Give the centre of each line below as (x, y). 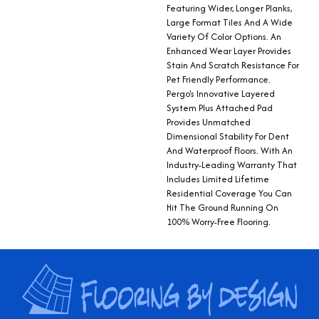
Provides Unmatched (209, 122)
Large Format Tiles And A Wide (230, 22)
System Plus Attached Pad (220, 108)
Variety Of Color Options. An (224, 36)
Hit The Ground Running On (223, 207)
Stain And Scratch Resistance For (233, 65)
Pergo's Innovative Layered (221, 93)
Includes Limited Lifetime (218, 179)
